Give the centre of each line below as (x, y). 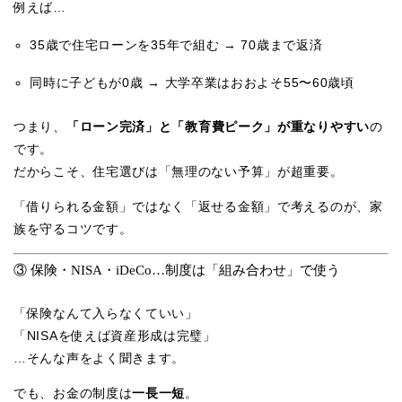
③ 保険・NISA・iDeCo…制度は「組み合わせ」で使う (177, 271)
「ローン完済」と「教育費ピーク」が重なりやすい (218, 127)
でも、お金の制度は (73, 393)
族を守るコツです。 (73, 229)
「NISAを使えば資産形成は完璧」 (115, 335)
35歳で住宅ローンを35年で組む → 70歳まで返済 (176, 45)
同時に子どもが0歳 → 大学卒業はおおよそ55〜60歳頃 (192, 83)
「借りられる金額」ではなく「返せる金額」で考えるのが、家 (198, 207)
